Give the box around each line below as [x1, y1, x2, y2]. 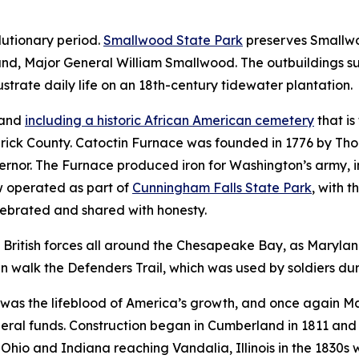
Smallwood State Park [103, 31, 243, 48]
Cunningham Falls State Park [132, 179, 312, 196]
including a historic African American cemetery [25, 111, 314, 128]
